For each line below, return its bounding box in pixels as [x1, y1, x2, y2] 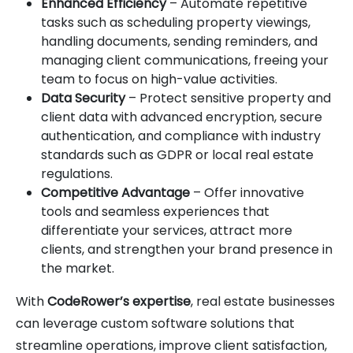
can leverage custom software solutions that [16, 314, 295, 333]
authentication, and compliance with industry [41, 126, 321, 145]
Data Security [41, 88, 125, 107]
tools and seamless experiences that [41, 202, 269, 221]
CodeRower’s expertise [47, 292, 191, 310]
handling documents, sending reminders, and [41, 32, 318, 50]
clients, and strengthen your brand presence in [41, 240, 333, 258]
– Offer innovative [190, 183, 304, 202]
